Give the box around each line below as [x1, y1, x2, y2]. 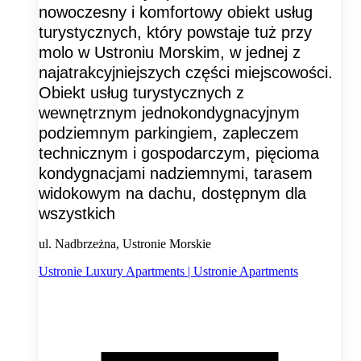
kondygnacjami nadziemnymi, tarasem [39, 164, 313, 182]
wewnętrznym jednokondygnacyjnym [39, 103, 300, 122]
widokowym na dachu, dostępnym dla [39, 184, 306, 202]
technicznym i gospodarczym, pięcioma [39, 143, 319, 162]
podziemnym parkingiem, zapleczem [39, 123, 299, 142]
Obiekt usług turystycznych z [39, 83, 244, 102]
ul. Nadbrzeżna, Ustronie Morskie [39, 236, 211, 251]
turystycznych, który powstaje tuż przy [39, 23, 312, 41]
